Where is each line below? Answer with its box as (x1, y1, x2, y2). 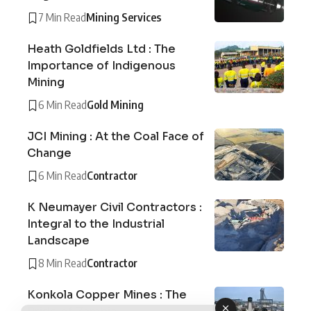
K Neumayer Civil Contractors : (27, 200, 202, 215)
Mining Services (86, 10, 161, 25)
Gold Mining (87, 98, 144, 112)
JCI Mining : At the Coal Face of (27, 129, 204, 144)
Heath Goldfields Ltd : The (27, 42, 176, 57)
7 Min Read (38, 10, 86, 25)
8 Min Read (38, 256, 87, 271)
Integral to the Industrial (27, 217, 165, 232)
